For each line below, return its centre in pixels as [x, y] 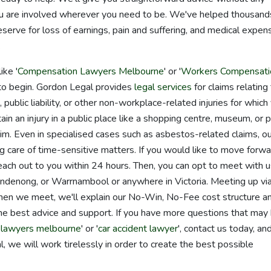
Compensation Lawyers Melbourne [91, 71]
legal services [163, 87]
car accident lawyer [138, 228]
